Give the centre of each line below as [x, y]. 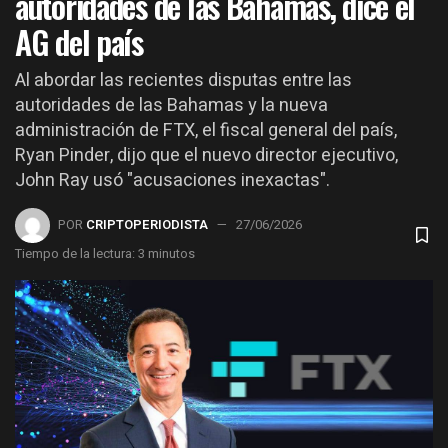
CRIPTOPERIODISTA [147, 224]
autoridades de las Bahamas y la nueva [171, 105]
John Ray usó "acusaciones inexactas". [172, 180]
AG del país [79, 41]
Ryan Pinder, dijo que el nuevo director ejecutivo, [206, 155]
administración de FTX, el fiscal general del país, [206, 130]
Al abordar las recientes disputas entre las [183, 80]
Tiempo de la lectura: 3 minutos [105, 253]
